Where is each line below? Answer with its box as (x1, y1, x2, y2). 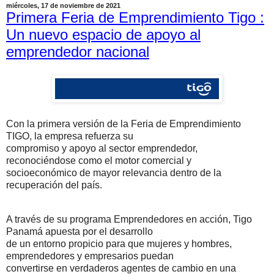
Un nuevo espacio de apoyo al (6, 26, 201, 43)
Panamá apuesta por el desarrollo (6, 226, 153, 237)
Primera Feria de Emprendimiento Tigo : (6, 9, 264, 26)
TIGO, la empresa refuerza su (6, 131, 133, 142)
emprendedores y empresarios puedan (6, 251, 174, 262)
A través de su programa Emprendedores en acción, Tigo (6, 214, 252, 225)
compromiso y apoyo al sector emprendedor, (6, 143, 198, 154)
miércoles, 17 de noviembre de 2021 (6, 1, 120, 9)
